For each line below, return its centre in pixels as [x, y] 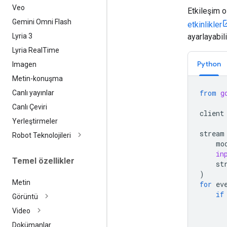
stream [212, 133]
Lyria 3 [22, 36]
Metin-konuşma [37, 78]
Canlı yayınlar [33, 92]
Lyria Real [27, 50]
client [212, 113]
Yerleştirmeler [35, 121]
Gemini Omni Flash [42, 22]
